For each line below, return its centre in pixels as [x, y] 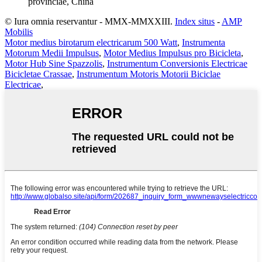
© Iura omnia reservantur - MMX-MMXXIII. [89, 21]
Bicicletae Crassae [38, 74]
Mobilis [19, 32]
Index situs [195, 21]
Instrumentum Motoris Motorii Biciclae [149, 74]
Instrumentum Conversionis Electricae [177, 63]
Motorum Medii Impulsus [52, 53]
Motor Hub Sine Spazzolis [54, 63]
